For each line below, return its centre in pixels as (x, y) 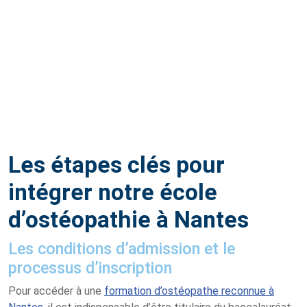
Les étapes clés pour (116, 164)
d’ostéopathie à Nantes (128, 219)
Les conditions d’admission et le (122, 248)
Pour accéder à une (56, 291)
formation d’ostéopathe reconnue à (189, 291)
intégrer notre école (113, 192)
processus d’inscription (90, 268)
